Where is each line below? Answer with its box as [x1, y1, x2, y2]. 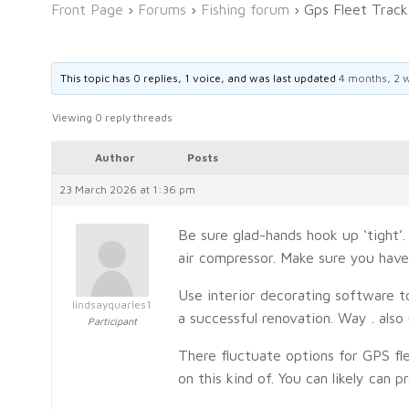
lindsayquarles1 [72, 297, 152, 311]
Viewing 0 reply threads [52, 110, 173, 124]
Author [94, 150, 134, 164]
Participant [87, 314, 137, 327]
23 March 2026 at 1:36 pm [59, 182, 195, 196]
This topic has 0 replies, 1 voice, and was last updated [60, 70, 340, 85]
